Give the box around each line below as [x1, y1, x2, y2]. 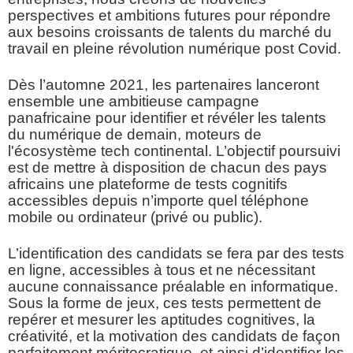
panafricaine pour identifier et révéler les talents [8, 110, 326, 127]
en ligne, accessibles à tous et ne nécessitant [8, 262, 315, 279]
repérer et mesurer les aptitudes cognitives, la [8, 311, 315, 329]
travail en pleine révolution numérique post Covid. [8, 40, 341, 58]
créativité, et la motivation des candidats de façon [8, 328, 340, 345]
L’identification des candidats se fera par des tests [8, 245, 344, 262]
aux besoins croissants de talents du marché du [8, 24, 332, 41]
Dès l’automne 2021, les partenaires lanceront [8, 76, 319, 94]
